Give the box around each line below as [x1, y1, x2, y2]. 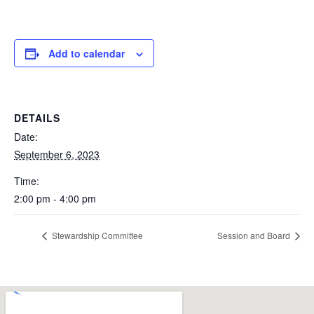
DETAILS [14, 111, 60, 125]
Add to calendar [48, 46, 125, 60]
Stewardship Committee [50, 229, 143, 242]
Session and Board [217, 229, 292, 242]
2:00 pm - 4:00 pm [14, 191, 96, 205]
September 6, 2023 [14, 147, 100, 161]
